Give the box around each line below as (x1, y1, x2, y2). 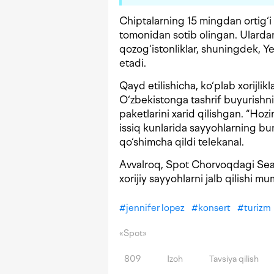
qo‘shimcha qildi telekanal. (119, 136, 244, 149)
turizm (244, 202, 271, 214)
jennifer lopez (126, 202, 185, 214)
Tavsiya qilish (207, 254, 259, 265)
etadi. (119, 57, 146, 70)
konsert (198, 202, 231, 214)
